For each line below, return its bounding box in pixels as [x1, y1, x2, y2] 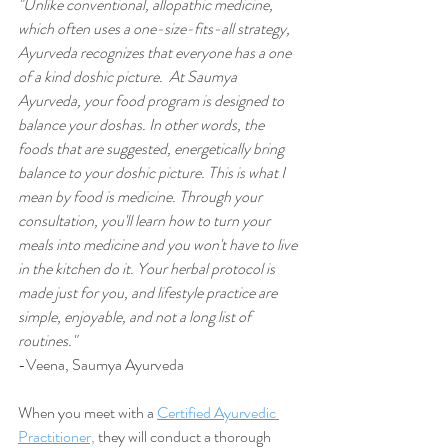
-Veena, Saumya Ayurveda [18, 352, 184, 376]
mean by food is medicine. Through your [18, 184, 265, 208]
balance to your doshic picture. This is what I [18, 160, 288, 184]
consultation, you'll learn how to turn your [18, 208, 273, 232]
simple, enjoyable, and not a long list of [18, 304, 254, 328]
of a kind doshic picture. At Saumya [18, 64, 240, 88]
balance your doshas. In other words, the [18, 112, 267, 136]
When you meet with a [18, 400, 157, 424]
